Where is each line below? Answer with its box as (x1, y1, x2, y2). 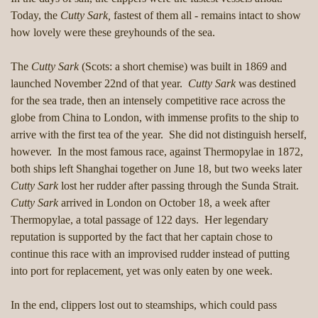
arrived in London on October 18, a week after (58, 197, 270, 209)
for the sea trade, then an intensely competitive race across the (11, 94, 285, 107)
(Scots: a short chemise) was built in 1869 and (82, 60, 287, 73)
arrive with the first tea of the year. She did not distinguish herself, (11, 128, 307, 141)
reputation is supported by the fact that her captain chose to (11, 231, 273, 243)
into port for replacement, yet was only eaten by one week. (11, 265, 273, 278)
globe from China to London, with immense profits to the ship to (11, 111, 299, 124)
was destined (236, 77, 296, 90)
